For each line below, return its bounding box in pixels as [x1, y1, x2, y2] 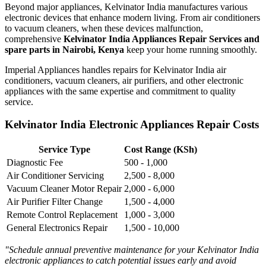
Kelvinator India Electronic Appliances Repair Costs [5, 118, 259, 131]
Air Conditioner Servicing [7, 170, 104, 181]
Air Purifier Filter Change [7, 197, 103, 207]
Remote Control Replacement [7, 210, 118, 220]
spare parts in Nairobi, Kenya [5, 44, 124, 55]
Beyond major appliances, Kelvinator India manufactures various [5, 1, 248, 12]
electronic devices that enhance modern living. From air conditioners [5, 12, 260, 23]
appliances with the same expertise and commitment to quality [5, 85, 236, 96]
